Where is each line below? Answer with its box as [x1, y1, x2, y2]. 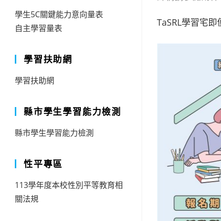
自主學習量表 [15, 23, 62, 34]
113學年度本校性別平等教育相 [15, 180, 123, 190]
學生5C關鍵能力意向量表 [15, 9, 103, 20]
